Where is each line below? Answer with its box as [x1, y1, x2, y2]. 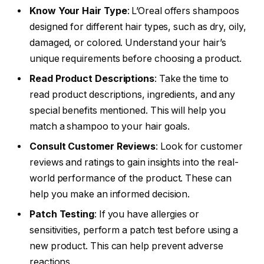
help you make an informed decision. [29, 189, 190, 200]
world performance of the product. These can [29, 173, 232, 184]
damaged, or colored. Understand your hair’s [29, 37, 226, 49]
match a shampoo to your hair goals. [29, 121, 190, 133]
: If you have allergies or [94, 209, 199, 220]
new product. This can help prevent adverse [29, 240, 223, 252]
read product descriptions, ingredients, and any [29, 89, 236, 101]
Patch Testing [29, 209, 94, 220]
